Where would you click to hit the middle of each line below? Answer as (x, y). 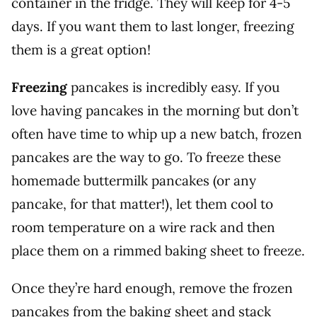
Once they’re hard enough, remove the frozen (152, 288)
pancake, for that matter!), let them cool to (142, 204)
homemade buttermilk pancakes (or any (134, 181)
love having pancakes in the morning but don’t (155, 111)
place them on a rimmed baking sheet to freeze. (158, 251)
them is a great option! (81, 50)
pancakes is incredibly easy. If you (175, 87)
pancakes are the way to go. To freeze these (146, 157)
